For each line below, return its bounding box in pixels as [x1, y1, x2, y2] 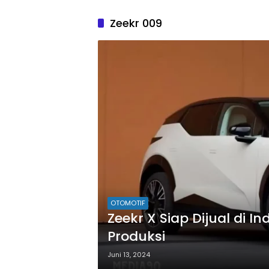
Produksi [107, 227, 165, 246]
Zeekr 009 [110, 16, 162, 31]
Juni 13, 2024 [107, 250, 150, 259]
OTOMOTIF [110, 198, 145, 208]
